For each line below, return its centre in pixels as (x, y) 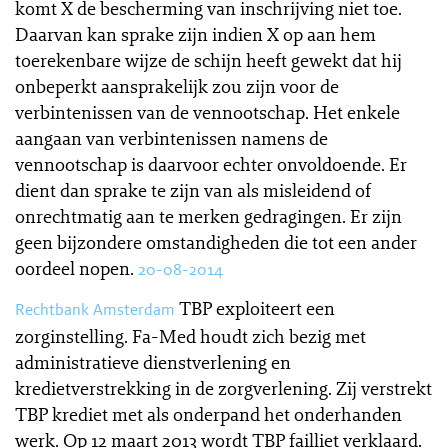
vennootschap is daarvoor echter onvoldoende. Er (211, 164)
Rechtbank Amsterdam (95, 309)
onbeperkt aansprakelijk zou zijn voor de (177, 86)
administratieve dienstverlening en (153, 362)
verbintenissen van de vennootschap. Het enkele (207, 112)
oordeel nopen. (74, 268)
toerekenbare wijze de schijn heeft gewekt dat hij (208, 60)
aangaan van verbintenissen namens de (171, 138)
